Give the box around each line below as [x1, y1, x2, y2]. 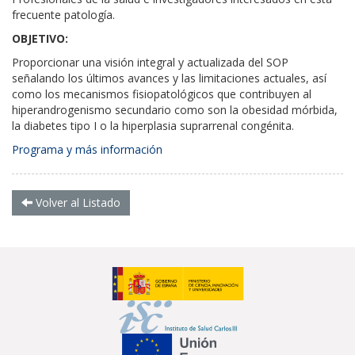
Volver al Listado [32, 195, 120, 210]
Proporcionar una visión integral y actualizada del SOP [12, 55, 288, 70]
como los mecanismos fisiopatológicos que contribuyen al [12, 86, 311, 101]
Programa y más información [12, 142, 162, 157]
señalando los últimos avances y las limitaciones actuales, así [12, 71, 326, 86]
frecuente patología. [12, 7, 115, 22]
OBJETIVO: [12, 31, 68, 46]
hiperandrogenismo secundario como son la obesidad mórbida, [12, 102, 338, 117]
